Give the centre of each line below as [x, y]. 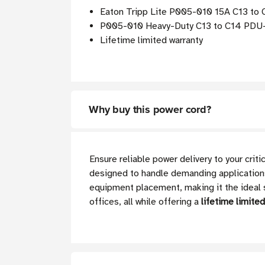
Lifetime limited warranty [152, 41]
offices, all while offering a [145, 202]
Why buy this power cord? [150, 110]
